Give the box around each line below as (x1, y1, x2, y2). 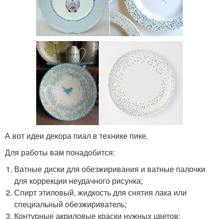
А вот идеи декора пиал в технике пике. (5, 130, 148, 141)
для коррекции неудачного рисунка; (14, 175, 143, 186)
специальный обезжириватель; (14, 198, 127, 210)
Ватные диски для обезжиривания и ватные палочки (14, 163, 206, 175)
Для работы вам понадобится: (5, 146, 115, 158)
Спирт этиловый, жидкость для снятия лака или (14, 186, 187, 198)
